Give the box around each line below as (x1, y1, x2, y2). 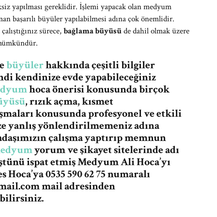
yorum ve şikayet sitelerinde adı (32, 143, 179, 157)
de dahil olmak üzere (122, 26, 189, 36)
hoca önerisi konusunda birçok (27, 82, 170, 96)
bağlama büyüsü (63, 26, 122, 36)
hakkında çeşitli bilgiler (44, 58, 155, 72)
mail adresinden (40, 179, 115, 193)
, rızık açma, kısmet (25, 94, 113, 108)
